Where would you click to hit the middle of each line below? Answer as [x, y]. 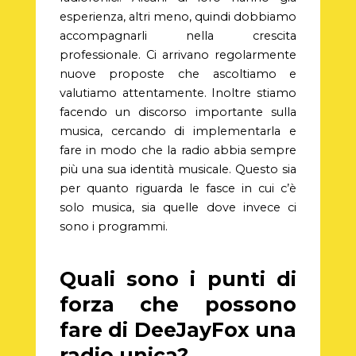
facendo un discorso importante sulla [178, 112]
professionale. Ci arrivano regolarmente [178, 55]
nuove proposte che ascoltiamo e [178, 74]
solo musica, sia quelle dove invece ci [178, 208]
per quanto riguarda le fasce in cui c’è [178, 189]
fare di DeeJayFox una [178, 329]
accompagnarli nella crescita [178, 36]
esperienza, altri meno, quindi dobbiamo [178, 17]
